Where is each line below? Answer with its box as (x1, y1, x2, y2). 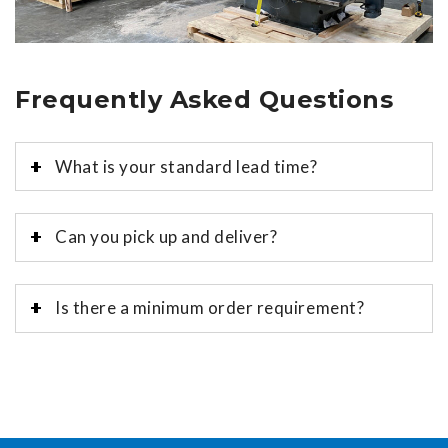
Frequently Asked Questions (15, 85, 394, 115)
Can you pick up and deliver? (55, 226, 278, 248)
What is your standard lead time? (55, 155, 318, 177)
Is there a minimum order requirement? (55, 297, 365, 319)
